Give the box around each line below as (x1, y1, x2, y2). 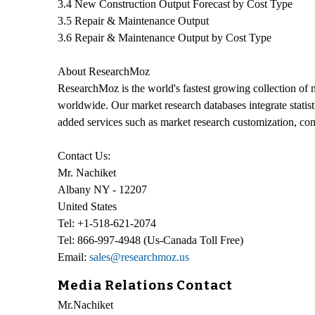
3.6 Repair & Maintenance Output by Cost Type (58, 31, 271, 44)
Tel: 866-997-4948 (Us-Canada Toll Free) (58, 233, 243, 246)
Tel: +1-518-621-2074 (58, 217, 156, 229)
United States (58, 200, 117, 212)
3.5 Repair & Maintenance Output (58, 14, 209, 27)
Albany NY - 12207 (58, 183, 147, 195)
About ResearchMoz (58, 65, 150, 77)
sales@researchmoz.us (89, 250, 189, 263)
